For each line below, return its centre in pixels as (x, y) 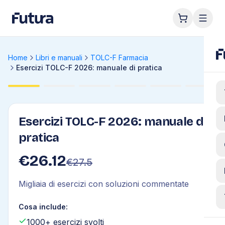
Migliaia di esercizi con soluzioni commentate (104, 184)
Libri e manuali (59, 58)
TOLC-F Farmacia (119, 58)
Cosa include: (43, 207)
